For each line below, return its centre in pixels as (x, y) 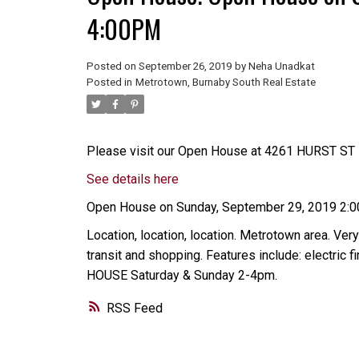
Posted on (112, 66)
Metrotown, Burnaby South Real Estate (225, 82)
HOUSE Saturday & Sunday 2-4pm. (182, 275)
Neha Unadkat (281, 66)
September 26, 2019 (185, 66)
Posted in (109, 82)
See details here (132, 179)
